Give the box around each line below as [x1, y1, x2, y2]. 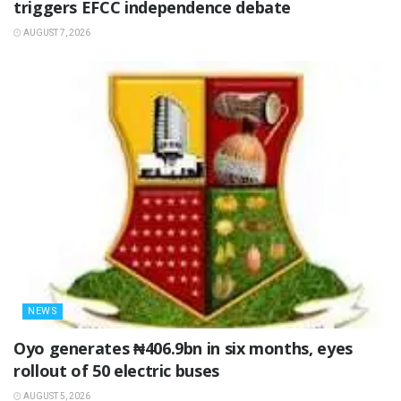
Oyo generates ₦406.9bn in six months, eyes [13, 337, 353, 360]
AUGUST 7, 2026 [21, 28, 90, 38]
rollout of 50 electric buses [13, 360, 219, 382]
